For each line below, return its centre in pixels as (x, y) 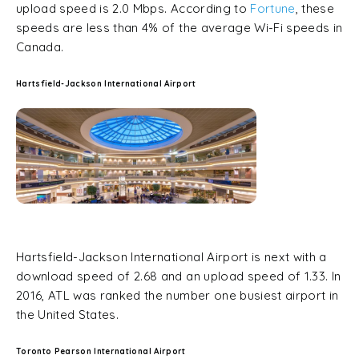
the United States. (68, 315)
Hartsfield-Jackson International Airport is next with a (171, 257)
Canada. (40, 47)
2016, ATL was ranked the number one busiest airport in (177, 295)
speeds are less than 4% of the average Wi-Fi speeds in (179, 28)
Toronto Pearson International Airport (101, 351)
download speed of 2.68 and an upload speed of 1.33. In (179, 276)
